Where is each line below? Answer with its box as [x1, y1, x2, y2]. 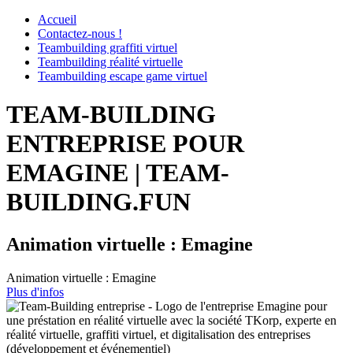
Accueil [38, 13, 76, 26]
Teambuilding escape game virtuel [38, 69, 207, 83]
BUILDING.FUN [6, 188, 191, 217]
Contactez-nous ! [38, 27, 122, 40]
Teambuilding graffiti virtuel [38, 41, 177, 54]
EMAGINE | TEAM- [6, 158, 229, 188]
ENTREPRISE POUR [6, 129, 244, 158]
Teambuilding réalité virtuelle [38, 55, 183, 69]
